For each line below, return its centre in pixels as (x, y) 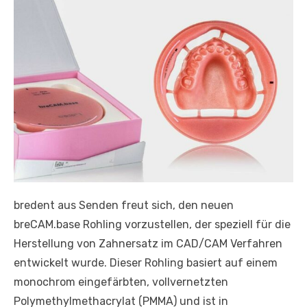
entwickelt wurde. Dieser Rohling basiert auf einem (146, 262)
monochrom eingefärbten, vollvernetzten (121, 282)
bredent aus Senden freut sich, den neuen (124, 205)
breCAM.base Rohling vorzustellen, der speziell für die (152, 224)
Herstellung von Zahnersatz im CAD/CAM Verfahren (148, 243)
